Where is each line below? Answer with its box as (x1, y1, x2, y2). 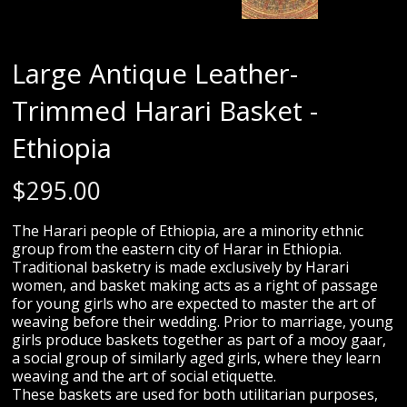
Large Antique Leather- (12, 55, 299, 92)
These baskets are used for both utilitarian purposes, (12, 384, 379, 404)
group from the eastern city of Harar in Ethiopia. (12, 239, 342, 259)
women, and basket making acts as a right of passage (12, 275, 379, 295)
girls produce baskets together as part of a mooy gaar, (12, 330, 387, 350)
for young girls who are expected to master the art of (12, 293, 377, 313)
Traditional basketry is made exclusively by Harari (12, 257, 350, 277)
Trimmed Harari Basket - (12, 93, 319, 129)
